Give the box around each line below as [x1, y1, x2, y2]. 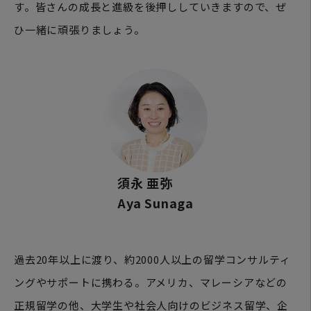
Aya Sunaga [117, 193, 194, 212]
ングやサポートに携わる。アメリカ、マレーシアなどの [14, 274, 287, 289]
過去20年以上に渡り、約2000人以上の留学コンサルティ [14, 251, 291, 267]
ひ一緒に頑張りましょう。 [14, 22, 145, 37]
